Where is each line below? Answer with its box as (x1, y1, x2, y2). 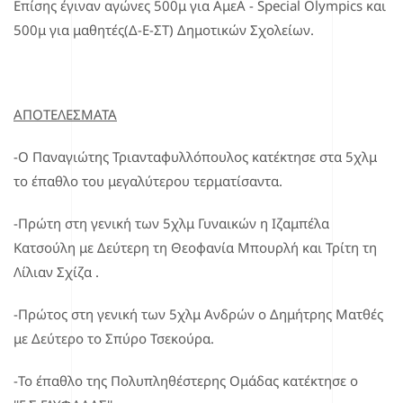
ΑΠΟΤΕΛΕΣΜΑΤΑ (13, 104, 117, 123)
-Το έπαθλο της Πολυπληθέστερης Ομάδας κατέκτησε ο (13, 371, 358, 390)
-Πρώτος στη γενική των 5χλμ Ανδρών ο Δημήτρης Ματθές (13, 304, 383, 323)
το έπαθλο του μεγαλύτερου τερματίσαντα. (13, 171, 286, 190)
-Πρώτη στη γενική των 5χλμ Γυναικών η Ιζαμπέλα (13, 213, 329, 232)
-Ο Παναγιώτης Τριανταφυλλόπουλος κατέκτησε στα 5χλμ (13, 147, 377, 166)
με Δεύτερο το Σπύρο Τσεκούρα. (13, 328, 214, 347)
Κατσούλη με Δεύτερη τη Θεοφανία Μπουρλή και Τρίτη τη (13, 237, 377, 256)
